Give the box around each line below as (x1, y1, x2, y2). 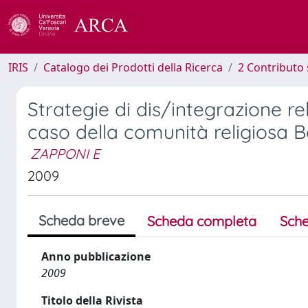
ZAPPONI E (30, 145, 100, 162)
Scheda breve (38, 212, 124, 229)
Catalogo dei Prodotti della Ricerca (43, 60, 223, 75)
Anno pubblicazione (41, 249, 151, 264)
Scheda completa (147, 212, 256, 230)
